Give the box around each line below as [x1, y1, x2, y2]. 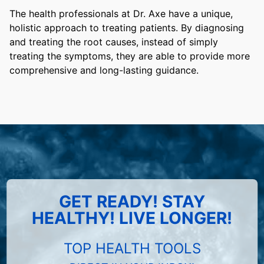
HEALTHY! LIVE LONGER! [32, 208, 232, 229]
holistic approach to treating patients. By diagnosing [9, 22, 244, 34]
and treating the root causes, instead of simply [9, 36, 218, 48]
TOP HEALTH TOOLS [63, 240, 201, 258]
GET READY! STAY [59, 192, 205, 212]
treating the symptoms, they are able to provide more [9, 50, 250, 62]
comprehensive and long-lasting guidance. [9, 64, 199, 77]
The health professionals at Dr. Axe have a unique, [9, 8, 233, 20]
